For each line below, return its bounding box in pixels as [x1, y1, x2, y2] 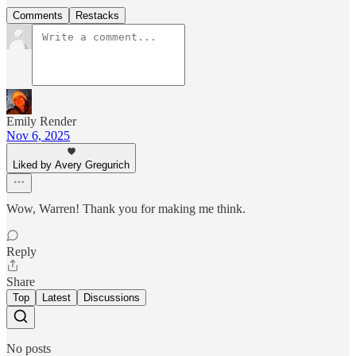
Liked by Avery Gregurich [13, 158, 130, 171]
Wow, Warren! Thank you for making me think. [6, 201, 246, 215]
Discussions [83, 291, 140, 304]
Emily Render [6, 114, 76, 128]
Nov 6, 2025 [6, 128, 70, 142]
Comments [13, 9, 63, 21]
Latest [42, 291, 71, 304]
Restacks [75, 9, 119, 21]
